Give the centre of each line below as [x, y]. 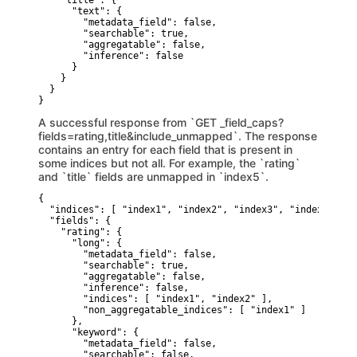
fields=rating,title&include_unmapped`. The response [178, 136]
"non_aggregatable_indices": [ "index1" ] [172, 310]
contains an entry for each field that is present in [165, 149]
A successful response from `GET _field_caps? [161, 122]
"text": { [80, 11]
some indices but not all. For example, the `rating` [169, 163]
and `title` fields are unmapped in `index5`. [153, 177]
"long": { [80, 243]
